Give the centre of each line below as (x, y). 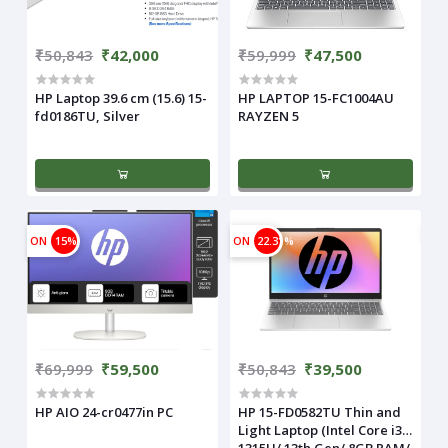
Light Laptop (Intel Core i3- (322, 429)
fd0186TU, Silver (88, 115)
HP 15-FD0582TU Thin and (319, 411)
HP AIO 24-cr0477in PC (104, 411)
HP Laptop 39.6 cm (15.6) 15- (121, 97)
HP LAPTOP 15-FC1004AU (316, 97)
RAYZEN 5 (268, 115)
